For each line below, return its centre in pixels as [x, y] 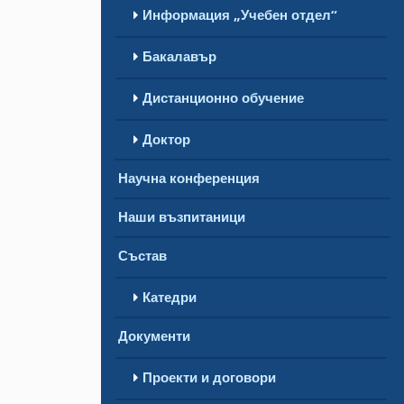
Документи [154, 336]
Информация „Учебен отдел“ [240, 15]
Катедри [170, 297]
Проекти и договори [209, 377]
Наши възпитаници [182, 217]
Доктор [166, 139]
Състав [142, 256]
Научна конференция [189, 178]
